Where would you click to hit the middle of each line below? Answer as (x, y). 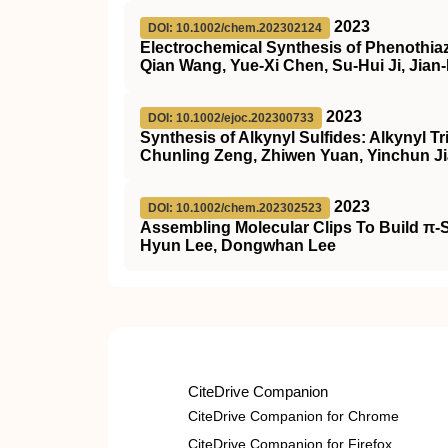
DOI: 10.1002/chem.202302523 (235, 207)
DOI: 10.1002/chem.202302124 (235, 27)
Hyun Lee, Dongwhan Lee (238, 245)
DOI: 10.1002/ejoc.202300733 (231, 117)
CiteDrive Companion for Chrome (293, 415)
